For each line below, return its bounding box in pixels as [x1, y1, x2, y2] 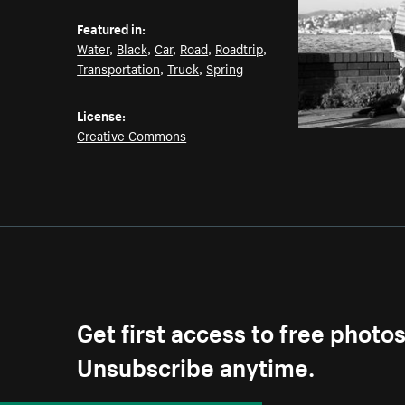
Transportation [77, 58, 161, 79]
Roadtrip [215, 38, 264, 59]
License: [77, 105, 127, 126]
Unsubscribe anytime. [77, 345, 316, 383]
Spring [206, 58, 244, 79]
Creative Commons [77, 125, 187, 146]
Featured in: [77, 18, 146, 39]
